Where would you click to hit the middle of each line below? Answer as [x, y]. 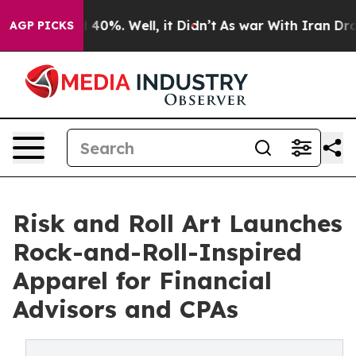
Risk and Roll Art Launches [178, 223]
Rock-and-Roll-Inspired [157, 252]
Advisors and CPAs [126, 309]
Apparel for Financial [142, 281]
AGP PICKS [42, 25]
